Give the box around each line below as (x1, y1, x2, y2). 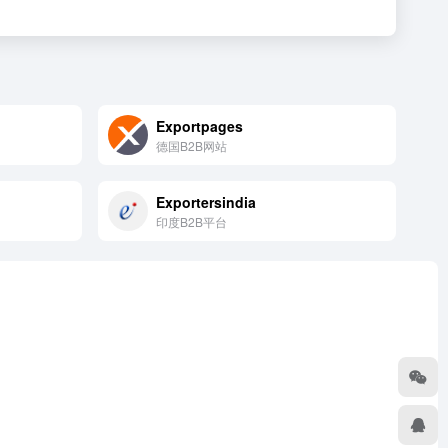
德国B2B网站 (156, 136, 227, 154)
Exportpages (156, 115, 243, 136)
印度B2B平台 (156, 212, 227, 230)
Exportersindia (156, 191, 256, 212)
